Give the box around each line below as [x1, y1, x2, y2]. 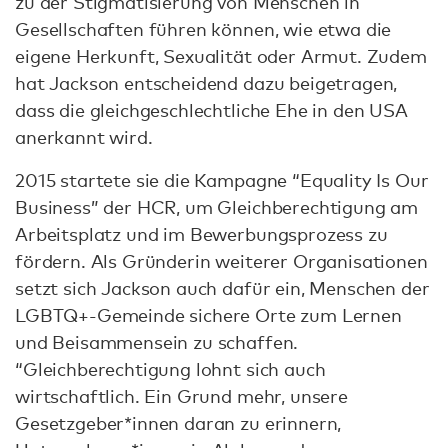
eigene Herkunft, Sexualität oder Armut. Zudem [15, 44, 427, 67]
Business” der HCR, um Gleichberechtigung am [15, 195, 419, 218]
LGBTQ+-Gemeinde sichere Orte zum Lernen [15, 303, 402, 326]
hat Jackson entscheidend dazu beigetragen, [15, 71, 398, 94]
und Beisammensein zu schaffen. [15, 330, 299, 353]
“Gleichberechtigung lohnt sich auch [15, 357, 326, 380]
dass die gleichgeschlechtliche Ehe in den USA [15, 98, 408, 121]
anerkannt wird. [15, 125, 153, 148]
